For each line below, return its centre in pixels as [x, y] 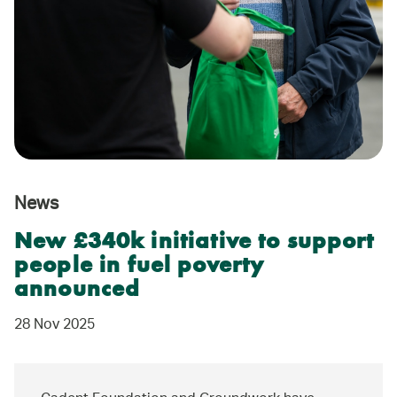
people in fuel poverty [140, 266]
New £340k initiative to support [195, 242]
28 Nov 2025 [54, 325]
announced [78, 290]
